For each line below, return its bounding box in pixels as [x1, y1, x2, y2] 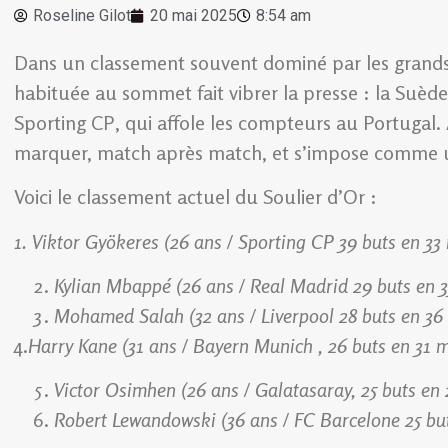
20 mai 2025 [150, 5, 237, 25]
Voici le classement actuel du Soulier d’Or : [14, 184, 377, 210]
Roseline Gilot [33, 5, 131, 25]
